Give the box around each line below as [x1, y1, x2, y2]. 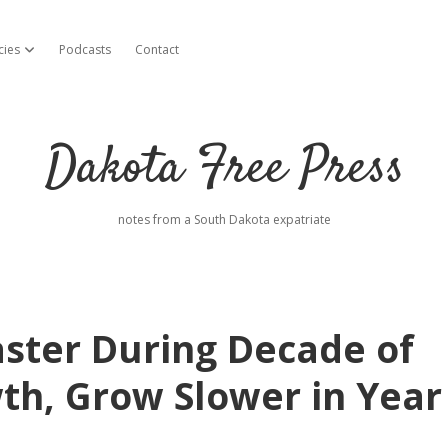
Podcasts [59, 41, 111, 58]
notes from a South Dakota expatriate [117, 211, 331, 228]
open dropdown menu [23, 42, 143, 56]
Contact [135, 41, 179, 58]
